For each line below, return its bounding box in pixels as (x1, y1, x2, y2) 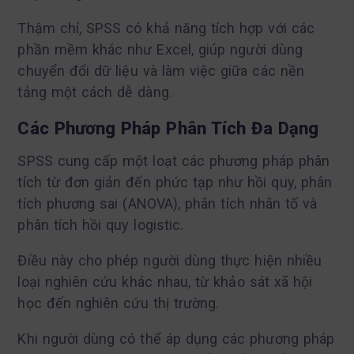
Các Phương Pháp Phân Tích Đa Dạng (17, 118, 319, 138)
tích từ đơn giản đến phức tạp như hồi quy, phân (17, 173, 333, 190)
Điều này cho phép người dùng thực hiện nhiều (17, 251, 322, 269)
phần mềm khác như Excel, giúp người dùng (17, 40, 303, 58)
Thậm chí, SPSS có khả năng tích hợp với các (17, 19, 314, 36)
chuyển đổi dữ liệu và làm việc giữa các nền (17, 62, 304, 79)
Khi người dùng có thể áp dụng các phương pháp (17, 330, 335, 347)
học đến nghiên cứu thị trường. (17, 294, 220, 311)
